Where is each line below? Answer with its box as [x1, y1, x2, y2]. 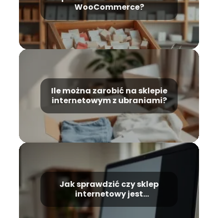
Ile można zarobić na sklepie [51, 85, 167, 97]
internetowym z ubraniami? [51, 95, 167, 107]
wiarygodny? [81, 198, 137, 210]
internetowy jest [75, 188, 143, 200]
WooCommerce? [74, 1, 144, 13]
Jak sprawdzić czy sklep [59, 179, 159, 190]
